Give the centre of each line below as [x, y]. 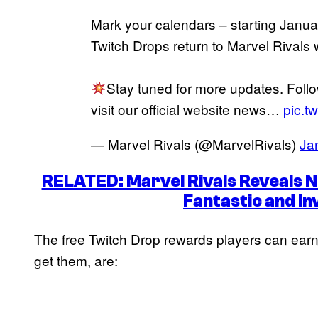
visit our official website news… [187, 109]
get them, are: [76, 260]
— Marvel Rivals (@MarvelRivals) [195, 143]
